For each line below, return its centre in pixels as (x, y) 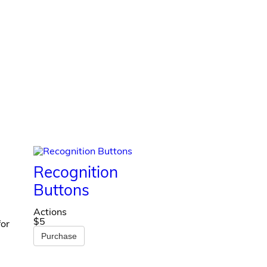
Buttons (62, 190)
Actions (50, 211)
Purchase (59, 236)
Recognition (76, 172)
